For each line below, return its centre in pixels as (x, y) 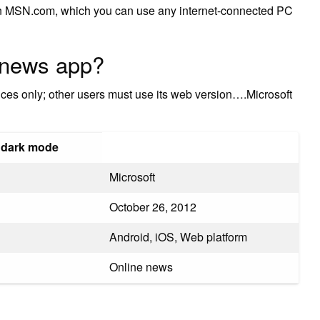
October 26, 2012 (153, 206)
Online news (141, 266)
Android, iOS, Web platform (178, 236)
